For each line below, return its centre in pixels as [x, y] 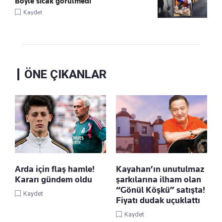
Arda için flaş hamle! [55, 169]
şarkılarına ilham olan [159, 180]
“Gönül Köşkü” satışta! [161, 190]
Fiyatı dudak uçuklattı [158, 200]
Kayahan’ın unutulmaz [160, 169]
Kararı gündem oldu [54, 180]
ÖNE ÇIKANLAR [65, 75]
